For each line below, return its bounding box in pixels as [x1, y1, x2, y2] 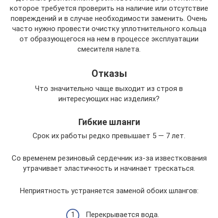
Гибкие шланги [78, 117, 140, 127]
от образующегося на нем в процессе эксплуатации [19, 35, 199, 43]
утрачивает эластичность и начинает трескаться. [23, 164, 195, 173]
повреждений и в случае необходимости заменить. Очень [11, 14, 207, 23]
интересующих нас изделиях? [58, 94, 160, 103]
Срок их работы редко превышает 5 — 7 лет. [33, 131, 185, 140]
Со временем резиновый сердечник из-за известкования [11, 154, 207, 163]
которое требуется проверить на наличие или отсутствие [10, 4, 208, 13]
